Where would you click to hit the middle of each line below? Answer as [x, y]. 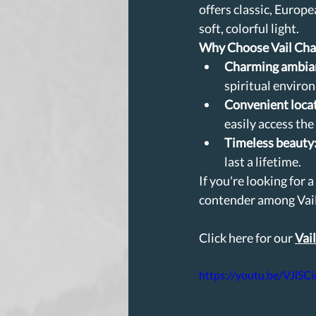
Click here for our [247, 237]
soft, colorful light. [249, 28]
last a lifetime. [263, 161]
